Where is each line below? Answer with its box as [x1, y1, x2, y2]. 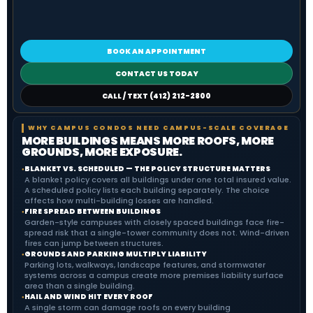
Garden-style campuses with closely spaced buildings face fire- [24, 217, 284, 228]
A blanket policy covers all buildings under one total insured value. [24, 174, 291, 185]
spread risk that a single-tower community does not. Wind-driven [24, 227, 289, 238]
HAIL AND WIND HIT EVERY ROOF [24, 291, 153, 302]
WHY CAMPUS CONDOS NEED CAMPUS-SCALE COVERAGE [28, 124, 289, 132]
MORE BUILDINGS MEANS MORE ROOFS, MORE [22, 133, 275, 149]
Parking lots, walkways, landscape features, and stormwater [24, 259, 265, 270]
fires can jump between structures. [24, 238, 163, 249]
